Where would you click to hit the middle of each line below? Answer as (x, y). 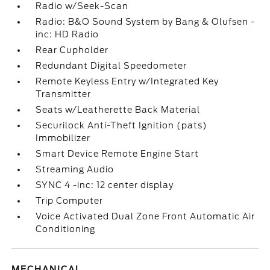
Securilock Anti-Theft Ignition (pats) (122, 125)
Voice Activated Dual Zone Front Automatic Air (146, 216)
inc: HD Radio (67, 34)
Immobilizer (63, 138)
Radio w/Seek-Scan (82, 6)
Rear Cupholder (72, 50)
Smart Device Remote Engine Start (118, 154)
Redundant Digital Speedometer (111, 66)
